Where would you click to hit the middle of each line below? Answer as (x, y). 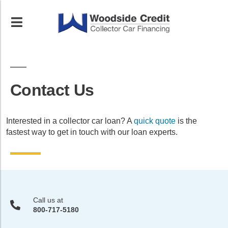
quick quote (155, 121)
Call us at (48, 200)
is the (186, 121)
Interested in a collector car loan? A (70, 121)
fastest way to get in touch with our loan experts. (93, 132)
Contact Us (52, 90)
